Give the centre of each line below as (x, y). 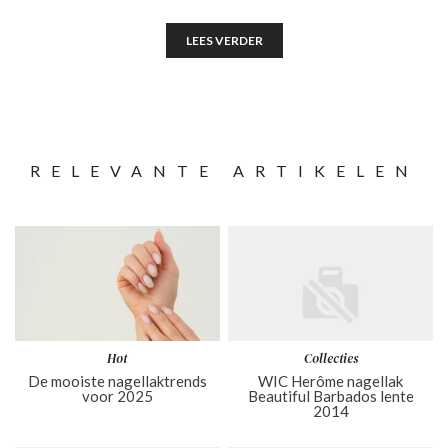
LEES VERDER (224, 40)
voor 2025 (117, 395)
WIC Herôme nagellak (331, 380)
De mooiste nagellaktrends (117, 380)
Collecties (330, 358)
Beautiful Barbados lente (330, 395)
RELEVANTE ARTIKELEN (224, 170)
